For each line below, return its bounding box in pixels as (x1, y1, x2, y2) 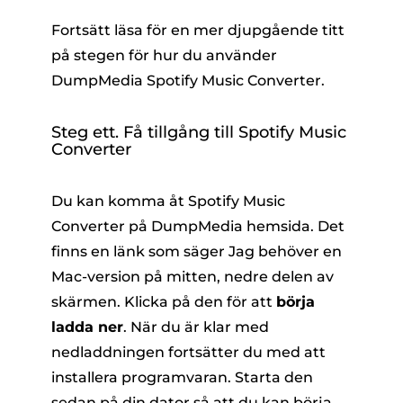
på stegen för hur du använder (50, 47, 277, 65)
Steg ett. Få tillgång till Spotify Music (50, 122, 346, 143)
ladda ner (50, 318, 123, 336)
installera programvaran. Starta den (50, 369, 313, 387)
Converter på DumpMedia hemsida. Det (50, 218, 345, 236)
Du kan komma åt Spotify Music (50, 193, 285, 210)
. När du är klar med (122, 318, 269, 336)
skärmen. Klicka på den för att (50, 293, 276, 311)
